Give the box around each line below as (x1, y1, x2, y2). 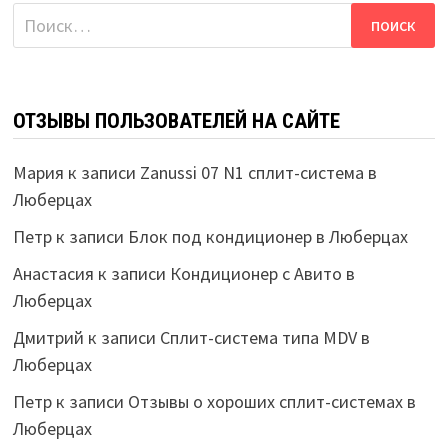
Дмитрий (12, 326, 84, 350)
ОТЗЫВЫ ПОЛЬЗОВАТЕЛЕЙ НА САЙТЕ (12, 109, 340, 134)
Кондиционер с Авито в (169, 262, 355, 286)
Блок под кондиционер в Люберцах (127, 225, 408, 249)
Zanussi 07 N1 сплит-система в (139, 161, 377, 185)
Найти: (11, 4, 66, 28)
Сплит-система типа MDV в (159, 326, 370, 350)
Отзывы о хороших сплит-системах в (127, 390, 416, 414)
